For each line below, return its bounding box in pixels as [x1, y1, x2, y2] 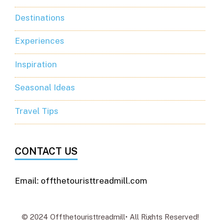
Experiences [15, 36, 64, 46]
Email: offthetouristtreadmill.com [15, 175, 147, 186]
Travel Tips [15, 106, 58, 116]
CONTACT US [15, 145, 78, 157]
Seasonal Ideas [15, 82, 75, 93]
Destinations [15, 12, 65, 23]
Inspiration [15, 59, 57, 69]
